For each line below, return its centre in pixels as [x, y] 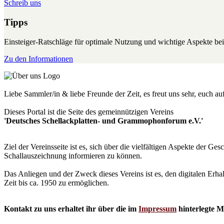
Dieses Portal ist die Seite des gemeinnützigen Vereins [89, 111]
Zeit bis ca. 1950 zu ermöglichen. [56, 182]
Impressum [157, 208]
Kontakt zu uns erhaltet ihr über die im [71, 208]
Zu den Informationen [38, 58]
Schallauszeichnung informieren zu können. [73, 155]
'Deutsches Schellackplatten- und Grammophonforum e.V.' [103, 120]
